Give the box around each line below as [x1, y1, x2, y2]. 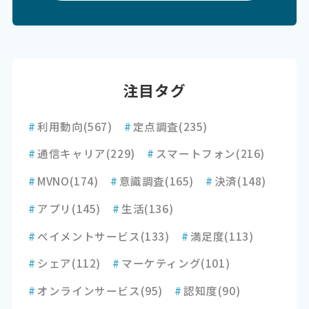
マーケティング [121, 255, 201, 271]
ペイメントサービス [37, 228, 141, 243]
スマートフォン [155, 146, 236, 161]
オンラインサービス [37, 283, 141, 299]
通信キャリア [37, 146, 106, 161]
